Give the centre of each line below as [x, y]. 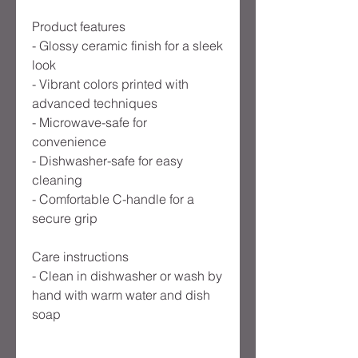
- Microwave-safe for [89, 123]
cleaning [57, 180]
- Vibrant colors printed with [110, 84]
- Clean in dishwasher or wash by [127, 276]
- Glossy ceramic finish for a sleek [127, 46]
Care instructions [80, 257]
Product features [79, 27]
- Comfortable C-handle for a [113, 199]
